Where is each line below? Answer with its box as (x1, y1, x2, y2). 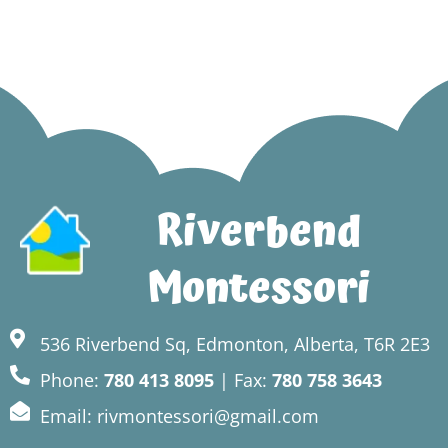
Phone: (40, 368, 104, 392)
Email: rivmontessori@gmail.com (40, 404, 319, 428)
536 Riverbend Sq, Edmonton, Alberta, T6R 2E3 (40, 332, 430, 356)
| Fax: (214, 368, 272, 392)
